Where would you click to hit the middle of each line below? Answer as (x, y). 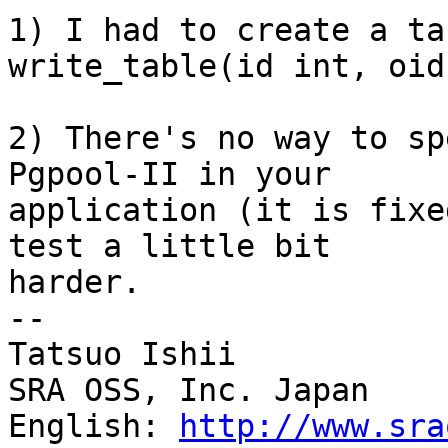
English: (93, 426)
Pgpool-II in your (169, 174)
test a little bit (169, 246)
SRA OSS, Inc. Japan (188, 390)
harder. (74, 282)
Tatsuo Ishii (122, 354)
